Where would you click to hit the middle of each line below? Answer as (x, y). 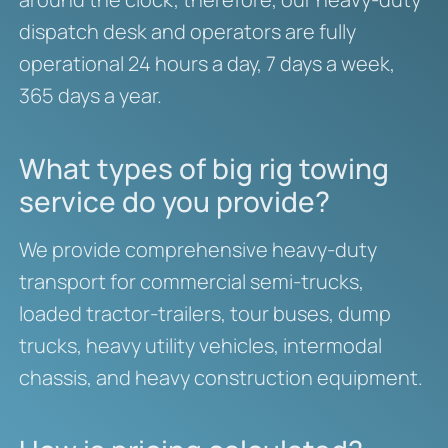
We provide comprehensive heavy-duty (197, 250)
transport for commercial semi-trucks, (191, 282)
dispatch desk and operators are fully (187, 32)
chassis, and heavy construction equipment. (220, 378)
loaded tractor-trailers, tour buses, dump (204, 314)
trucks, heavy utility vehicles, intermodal (200, 346)
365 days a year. (90, 96)
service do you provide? (174, 201)
